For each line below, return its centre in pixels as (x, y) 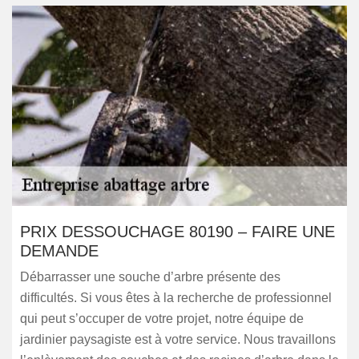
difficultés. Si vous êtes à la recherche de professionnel (176, 298)
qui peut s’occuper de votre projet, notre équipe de (162, 319)
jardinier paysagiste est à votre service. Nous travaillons (178, 339)
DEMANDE (59, 251)
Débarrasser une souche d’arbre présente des (150, 277)
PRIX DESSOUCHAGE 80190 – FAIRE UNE (177, 232)
